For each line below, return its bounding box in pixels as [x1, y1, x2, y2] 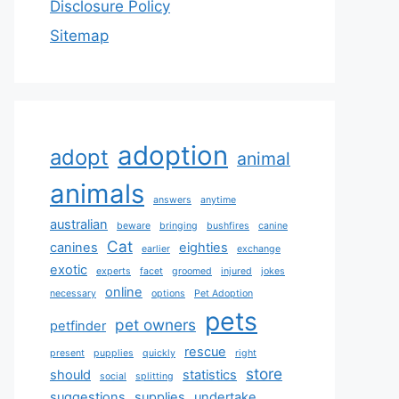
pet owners [115, 315, 196, 334]
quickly [142, 347, 175, 359]
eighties [179, 240, 228, 256]
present [50, 347, 85, 359]
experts [96, 265, 131, 277]
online [105, 284, 142, 300]
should [50, 367, 91, 383]
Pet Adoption [194, 288, 253, 299]
